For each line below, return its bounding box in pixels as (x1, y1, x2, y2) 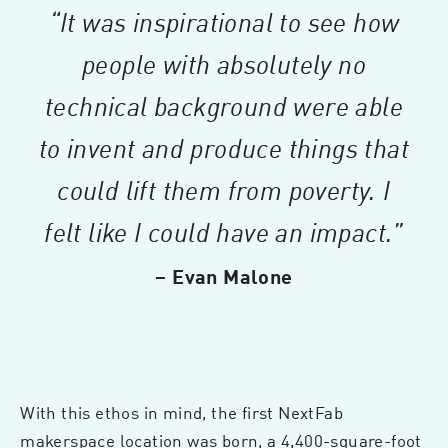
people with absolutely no (81, 45, 366, 81)
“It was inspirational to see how (48, 3, 400, 39)
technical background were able (44, 87, 403, 123)
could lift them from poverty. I (57, 171, 391, 207)
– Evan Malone (155, 263, 293, 288)
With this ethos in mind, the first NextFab (20, 399, 343, 424)
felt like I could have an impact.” (44, 213, 404, 249)
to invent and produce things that (38, 129, 410, 165)
